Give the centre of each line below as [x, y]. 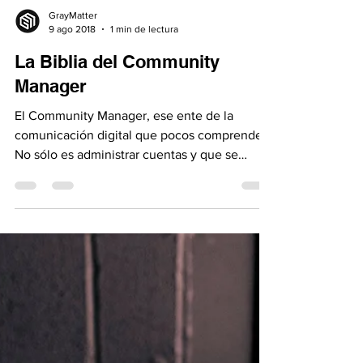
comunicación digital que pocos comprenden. [144, 193]
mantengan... [51, 232]
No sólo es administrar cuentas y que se [126, 213]
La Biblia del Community [117, 120]
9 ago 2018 [72, 87]
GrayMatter [73, 74]
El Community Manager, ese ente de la [124, 174]
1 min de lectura [144, 87]
